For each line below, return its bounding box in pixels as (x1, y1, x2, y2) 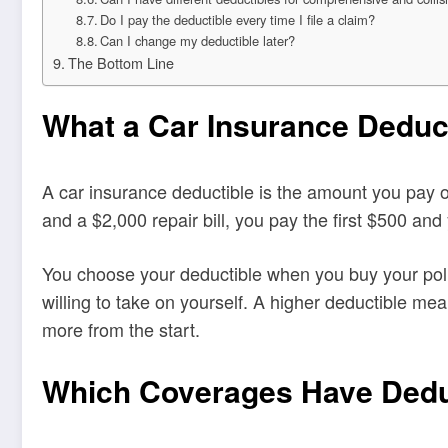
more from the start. (42, 315, 200, 342)
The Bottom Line (67, 52, 174, 74)
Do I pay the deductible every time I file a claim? (100, 10, 376, 30)
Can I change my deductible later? (100, 31, 296, 51)
